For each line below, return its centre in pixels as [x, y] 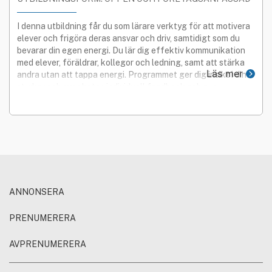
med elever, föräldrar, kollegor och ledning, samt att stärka [131, 62]
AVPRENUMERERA [48, 244]
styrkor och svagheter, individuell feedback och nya [117, 87]
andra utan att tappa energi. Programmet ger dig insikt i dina [134, 74]
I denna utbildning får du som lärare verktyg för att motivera [134, 26]
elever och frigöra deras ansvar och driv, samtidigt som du [128, 38]
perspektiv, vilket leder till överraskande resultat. [112, 99]
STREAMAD [53, 11]
